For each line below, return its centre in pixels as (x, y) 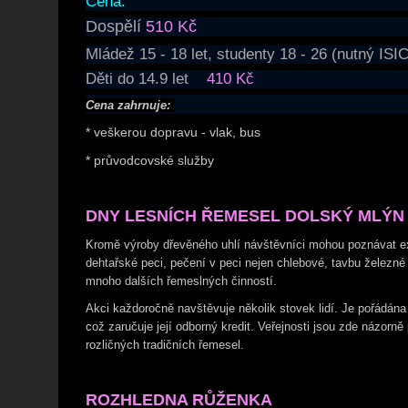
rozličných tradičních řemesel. (170, 345)
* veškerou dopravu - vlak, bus (173, 132)
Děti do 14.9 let (146, 79)
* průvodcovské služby (150, 160)
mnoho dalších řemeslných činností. (181, 281)
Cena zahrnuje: (130, 105)
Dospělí (116, 26)
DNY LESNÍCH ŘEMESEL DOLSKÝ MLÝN (245, 216)
